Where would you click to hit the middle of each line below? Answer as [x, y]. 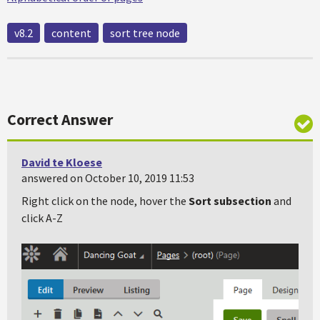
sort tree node [145, 33]
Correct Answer [60, 119]
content [71, 33]
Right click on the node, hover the [105, 201]
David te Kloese [62, 162]
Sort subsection [230, 201]
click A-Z [42, 218]
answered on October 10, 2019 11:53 [108, 178]
